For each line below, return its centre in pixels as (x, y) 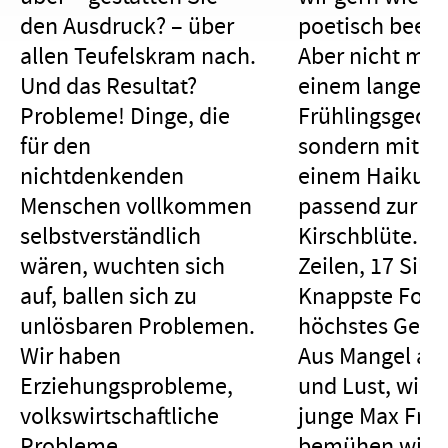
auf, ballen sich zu (108, 295)
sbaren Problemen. (160, 325)
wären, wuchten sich (122, 265)
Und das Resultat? (108, 85)
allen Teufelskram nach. (138, 55)
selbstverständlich (110, 235)
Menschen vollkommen (136, 205)
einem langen (366, 85)
